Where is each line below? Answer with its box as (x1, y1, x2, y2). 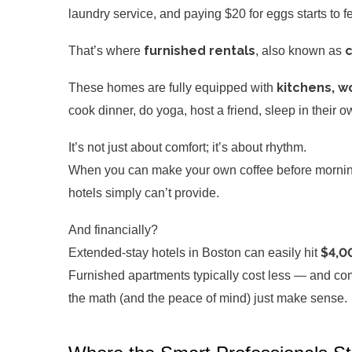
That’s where (68, 43, 144, 57)
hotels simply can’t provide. (68, 185, 219, 200)
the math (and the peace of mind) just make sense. (68, 291, 347, 305)
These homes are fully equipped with (68, 80, 277, 94)
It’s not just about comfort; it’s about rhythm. (68, 140, 306, 154)
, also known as (255, 43, 345, 57)
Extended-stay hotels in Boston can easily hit (68, 245, 321, 259)
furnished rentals (144, 42, 255, 58)
